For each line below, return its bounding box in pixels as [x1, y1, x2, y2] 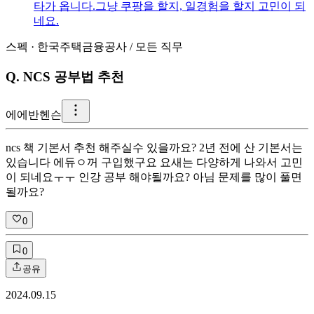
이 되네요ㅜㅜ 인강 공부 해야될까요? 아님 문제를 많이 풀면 [6, 170, 302, 183]
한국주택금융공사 [37, 41, 127, 53]
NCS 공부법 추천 [23, 69, 124, 85]
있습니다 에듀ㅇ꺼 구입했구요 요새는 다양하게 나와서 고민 [6, 156, 303, 168]
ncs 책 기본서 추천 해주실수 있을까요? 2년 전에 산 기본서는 [6, 141, 303, 153]
